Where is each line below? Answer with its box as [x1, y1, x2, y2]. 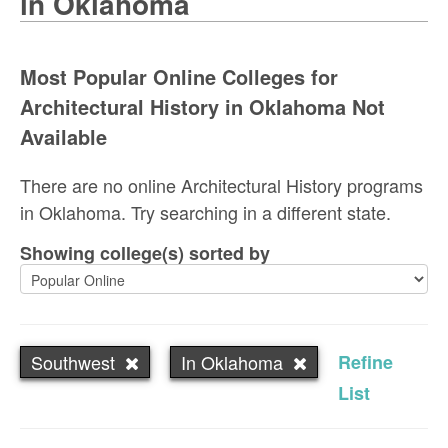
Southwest [31, 348, 115, 375]
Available [20, 121, 107, 151]
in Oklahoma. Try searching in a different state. [20, 198, 391, 225]
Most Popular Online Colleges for [20, 61, 338, 91]
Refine [338, 348, 393, 375]
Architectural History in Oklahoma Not [20, 91, 385, 121]
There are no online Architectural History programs [20, 171, 423, 198]
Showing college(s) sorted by [20, 239, 280, 266]
